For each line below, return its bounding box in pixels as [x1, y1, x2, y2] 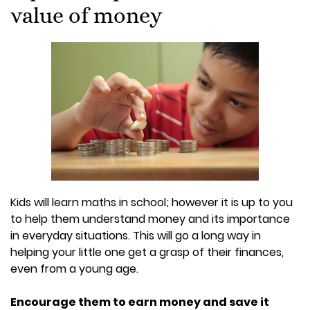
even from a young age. [10, 261, 138, 277]
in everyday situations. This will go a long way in [10, 228, 261, 244]
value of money [10, 2, 163, 28]
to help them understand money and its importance [10, 211, 290, 228]
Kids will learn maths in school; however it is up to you [10, 194, 293, 211]
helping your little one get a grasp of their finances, [10, 244, 284, 261]
